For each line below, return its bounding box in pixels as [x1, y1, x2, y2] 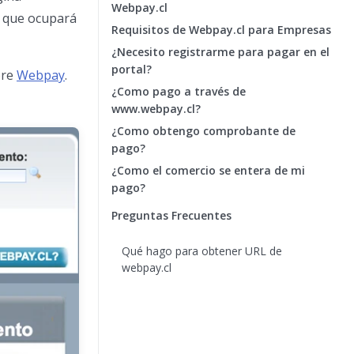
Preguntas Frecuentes [111, 208, 232, 223]
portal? [111, 62, 152, 77]
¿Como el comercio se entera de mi [111, 163, 305, 178]
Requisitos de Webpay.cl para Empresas [111, 22, 331, 37]
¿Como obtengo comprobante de [111, 123, 296, 138]
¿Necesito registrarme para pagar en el [111, 44, 330, 59]
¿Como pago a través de [111, 84, 246, 99]
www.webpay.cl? [111, 101, 201, 116]
